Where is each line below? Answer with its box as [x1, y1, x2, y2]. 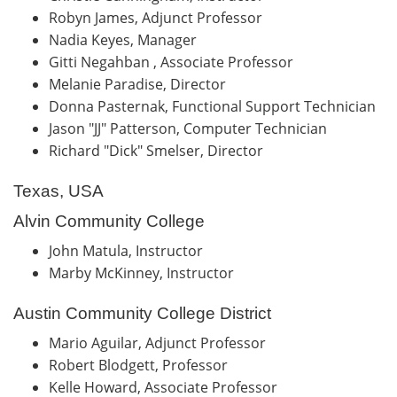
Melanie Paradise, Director [49, 74, 233, 94]
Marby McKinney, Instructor [49, 262, 241, 283]
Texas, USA [13, 181, 104, 200]
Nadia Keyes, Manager [49, 29, 207, 50]
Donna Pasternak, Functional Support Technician [49, 96, 383, 116]
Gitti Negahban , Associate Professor [49, 51, 297, 72]
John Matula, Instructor [49, 240, 210, 261]
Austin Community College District [13, 303, 271, 323]
